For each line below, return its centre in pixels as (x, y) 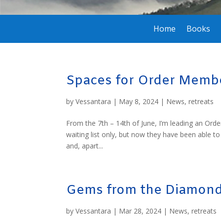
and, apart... (85, 146)
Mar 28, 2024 (140, 211)
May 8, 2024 (139, 101)
